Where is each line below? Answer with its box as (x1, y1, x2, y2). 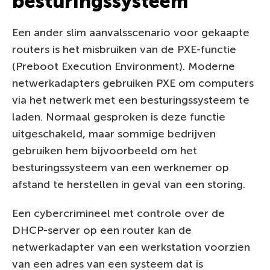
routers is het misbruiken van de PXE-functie (12, 42, 236, 56)
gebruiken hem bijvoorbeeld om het (12, 143, 197, 157)
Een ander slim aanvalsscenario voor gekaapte (12, 25, 250, 39)
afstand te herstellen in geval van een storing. (12, 177, 245, 191)
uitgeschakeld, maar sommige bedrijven (12, 127, 216, 140)
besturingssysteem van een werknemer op (12, 160, 229, 174)
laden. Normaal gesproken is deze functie (12, 110, 225, 124)
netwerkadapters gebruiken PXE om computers (12, 76, 254, 90)
